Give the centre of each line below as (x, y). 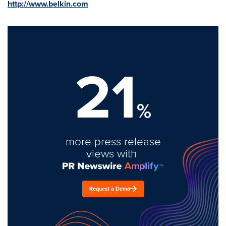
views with (113, 153)
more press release (113, 141)
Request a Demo (110, 188)
